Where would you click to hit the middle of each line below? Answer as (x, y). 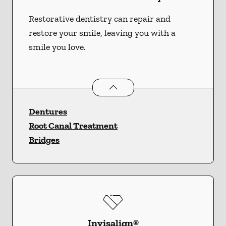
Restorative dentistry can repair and (100, 18)
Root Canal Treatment (73, 125)
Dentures (48, 111)
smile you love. (57, 47)
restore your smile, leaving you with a (102, 33)
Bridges (44, 139)
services (193, 86)
